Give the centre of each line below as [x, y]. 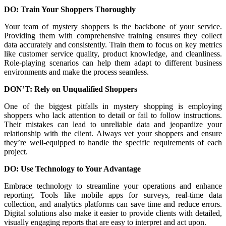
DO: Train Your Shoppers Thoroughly [70, 10]
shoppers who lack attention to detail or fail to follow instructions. [113, 116]
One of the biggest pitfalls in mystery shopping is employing [113, 106]
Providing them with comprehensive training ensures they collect [113, 36]
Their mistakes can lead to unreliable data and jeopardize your [113, 125]
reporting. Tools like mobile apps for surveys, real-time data [113, 195]
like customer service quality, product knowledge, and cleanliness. [113, 54]
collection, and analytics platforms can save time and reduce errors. [113, 204]
